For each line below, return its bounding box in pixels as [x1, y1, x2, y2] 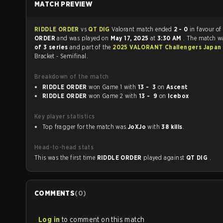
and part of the [69, 43, 113, 51]
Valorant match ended [136, 25, 174, 33]
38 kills [161, 123, 183, 130]
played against [163, 154, 186, 161]
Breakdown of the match [34, 73, 109, 80]
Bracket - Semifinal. [34, 52, 88, 60]
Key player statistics [34, 112, 95, 120]
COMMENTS [34, 189, 75, 197]
